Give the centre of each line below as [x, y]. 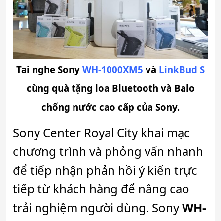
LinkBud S [182, 70]
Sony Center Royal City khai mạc [101, 133]
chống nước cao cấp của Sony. [110, 107]
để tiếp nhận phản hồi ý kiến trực [105, 170]
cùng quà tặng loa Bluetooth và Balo [110, 88]
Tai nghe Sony [49, 70]
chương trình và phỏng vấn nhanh [108, 151]
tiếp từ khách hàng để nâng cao [101, 189]
